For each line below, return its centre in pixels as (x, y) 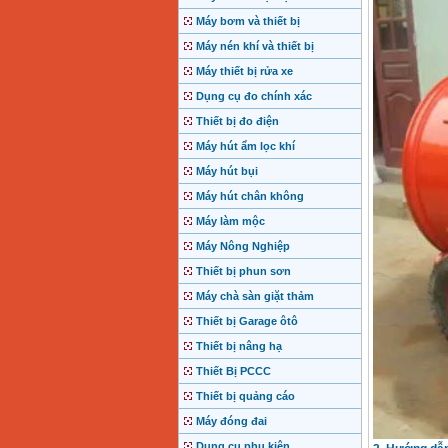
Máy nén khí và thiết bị (254, 46)
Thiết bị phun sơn (243, 271)
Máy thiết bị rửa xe (244, 71)
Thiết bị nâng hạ (238, 346)
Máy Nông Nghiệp (242, 246)
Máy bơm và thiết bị (247, 21)
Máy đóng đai (231, 421)
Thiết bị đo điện (237, 121)
